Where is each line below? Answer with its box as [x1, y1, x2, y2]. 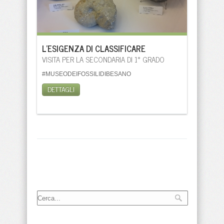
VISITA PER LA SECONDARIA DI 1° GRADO [42, 53, 164, 65]
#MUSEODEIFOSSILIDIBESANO [42, 70, 131, 77]
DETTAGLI [47, 83, 74, 94]
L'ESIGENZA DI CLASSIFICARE [42, 41, 145, 55]
